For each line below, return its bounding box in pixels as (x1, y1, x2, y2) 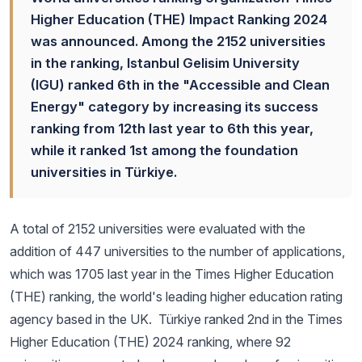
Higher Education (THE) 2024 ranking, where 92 (10, 334, 291, 350)
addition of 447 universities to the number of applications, (10, 243, 345, 259)
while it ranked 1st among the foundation (31, 142, 298, 158)
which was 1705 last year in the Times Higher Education (10, 266, 334, 282)
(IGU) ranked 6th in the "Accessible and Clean (31, 77, 330, 93)
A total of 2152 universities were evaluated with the (10, 221, 305, 237)
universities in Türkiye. (31, 164, 177, 180)
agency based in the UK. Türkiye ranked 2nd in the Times (10, 311, 343, 327)
